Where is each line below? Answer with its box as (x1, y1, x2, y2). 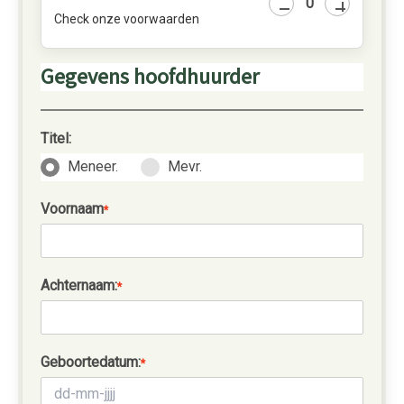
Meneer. (68, 158, 118, 175)
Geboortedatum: (41, 353, 141, 371)
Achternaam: (41, 277, 117, 294)
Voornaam (41, 200, 104, 217)
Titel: (41, 130, 71, 147)
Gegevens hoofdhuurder (41, 61, 259, 93)
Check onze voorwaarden (54, 12, 199, 26)
